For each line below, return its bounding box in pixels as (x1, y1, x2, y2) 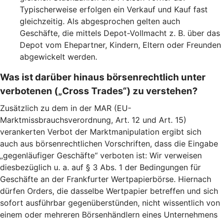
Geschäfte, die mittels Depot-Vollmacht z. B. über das (20, 28, 220, 38)
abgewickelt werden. (20, 51, 97, 62)
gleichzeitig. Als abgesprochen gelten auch (20, 16, 180, 26)
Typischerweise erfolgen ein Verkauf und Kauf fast (20, 4, 208, 14)
